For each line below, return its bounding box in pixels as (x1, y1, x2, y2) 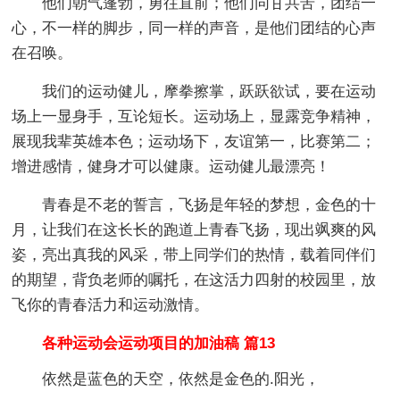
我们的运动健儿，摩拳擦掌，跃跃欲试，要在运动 (42, 82, 377, 100)
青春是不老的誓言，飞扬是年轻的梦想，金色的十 (42, 196, 377, 213)
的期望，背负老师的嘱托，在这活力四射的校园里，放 (12, 271, 377, 288)
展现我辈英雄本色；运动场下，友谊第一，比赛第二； (12, 132, 377, 150)
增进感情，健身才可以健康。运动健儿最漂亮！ (12, 157, 331, 175)
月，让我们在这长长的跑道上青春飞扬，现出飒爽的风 (12, 221, 377, 238)
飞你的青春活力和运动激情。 (12, 296, 210, 313)
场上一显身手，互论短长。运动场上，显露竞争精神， (12, 107, 377, 125)
